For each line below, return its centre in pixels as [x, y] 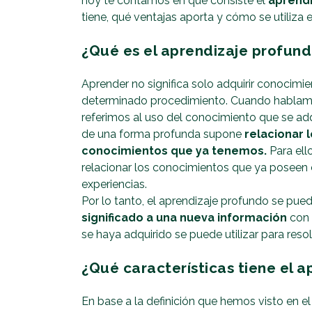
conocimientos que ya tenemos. [174, 151]
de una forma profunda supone [163, 134]
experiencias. [114, 185]
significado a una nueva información [186, 218]
